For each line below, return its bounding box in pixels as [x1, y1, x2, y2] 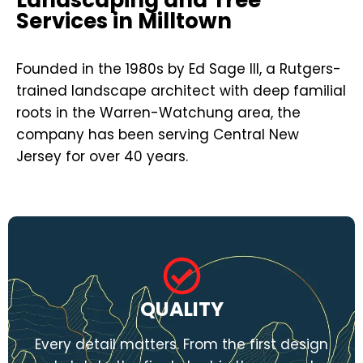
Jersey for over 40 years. [16, 146, 188, 166]
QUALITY [139, 295, 224, 322]
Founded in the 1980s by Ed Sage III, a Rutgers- [16, 58, 341, 79]
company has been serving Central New [16, 124, 299, 144]
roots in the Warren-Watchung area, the [16, 102, 301, 122]
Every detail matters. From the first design [35, 334, 328, 354]
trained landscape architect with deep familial [16, 80, 346, 100]
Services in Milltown [16, 6, 232, 36]
